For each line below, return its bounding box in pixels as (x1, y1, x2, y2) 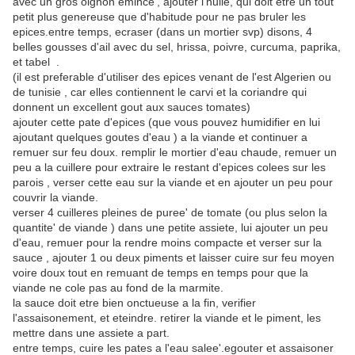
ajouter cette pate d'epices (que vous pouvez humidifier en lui (13, 116, 320, 129)
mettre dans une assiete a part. (13, 326, 170, 340)
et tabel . (13, 55, 59, 69)
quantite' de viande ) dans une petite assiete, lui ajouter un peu (13, 221, 328, 235)
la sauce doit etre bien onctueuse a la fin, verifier (13, 296, 256, 310)
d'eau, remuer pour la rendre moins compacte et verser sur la (13, 236, 322, 250)
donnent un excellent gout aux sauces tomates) (13, 101, 250, 114)
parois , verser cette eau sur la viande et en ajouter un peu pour (13, 176, 333, 189)
